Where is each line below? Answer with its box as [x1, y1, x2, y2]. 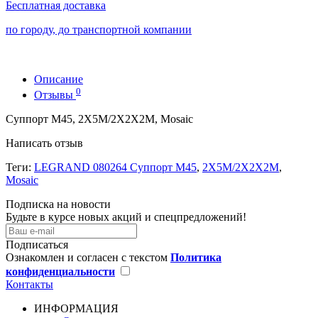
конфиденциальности [6, 265, 115, 278]
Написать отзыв [6, 137, 83, 150]
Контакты [6, 278, 53, 291]
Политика [170, 251, 221, 264]
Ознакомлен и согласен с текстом [6, 251, 170, 264]
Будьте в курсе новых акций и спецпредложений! [6, 211, 246, 224]
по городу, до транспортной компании [6, 23, 192, 35]
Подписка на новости [6, 198, 111, 211]
